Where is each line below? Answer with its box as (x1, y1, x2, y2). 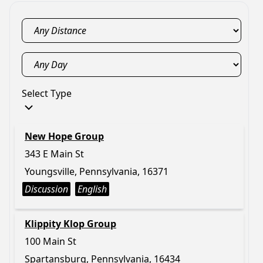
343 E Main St (25, 147, 84, 160)
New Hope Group (25, 130, 104, 143)
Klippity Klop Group (25, 217, 116, 230)
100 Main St (25, 235, 76, 248)
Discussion (25, 183, 68, 195)
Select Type (22, 87, 72, 100)
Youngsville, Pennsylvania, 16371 (25, 165, 168, 178)
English (77, 183, 107, 195)
